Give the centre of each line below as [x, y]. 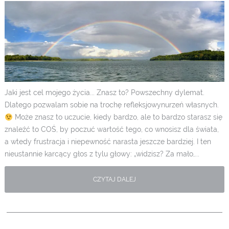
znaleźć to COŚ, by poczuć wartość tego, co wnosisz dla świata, [111, 130]
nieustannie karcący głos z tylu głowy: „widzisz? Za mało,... [102, 154]
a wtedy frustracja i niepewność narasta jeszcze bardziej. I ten [108, 142]
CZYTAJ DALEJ [114, 180]
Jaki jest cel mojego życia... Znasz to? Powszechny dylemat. [104, 93]
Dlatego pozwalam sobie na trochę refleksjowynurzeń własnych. [111, 105]
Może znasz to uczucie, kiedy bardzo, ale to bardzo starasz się [117, 117]
